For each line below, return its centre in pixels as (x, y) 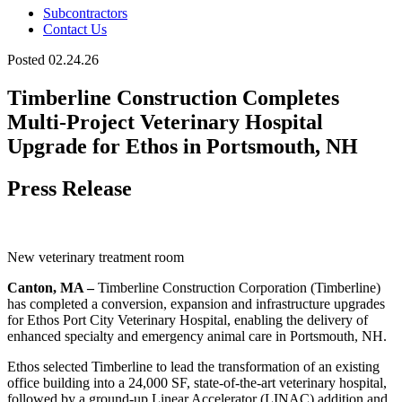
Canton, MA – (51, 287)
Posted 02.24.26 (53, 60)
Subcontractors (85, 13)
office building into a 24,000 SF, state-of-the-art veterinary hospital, (197, 382)
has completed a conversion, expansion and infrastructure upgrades (196, 303)
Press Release (70, 188)
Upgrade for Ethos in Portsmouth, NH (183, 146)
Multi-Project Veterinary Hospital (165, 122)
